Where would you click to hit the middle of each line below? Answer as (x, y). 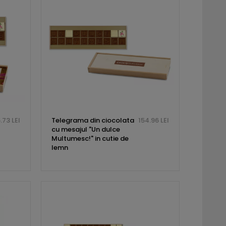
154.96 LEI (153, 121)
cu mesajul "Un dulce (86, 130)
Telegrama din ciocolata (93, 121)
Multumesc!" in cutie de (90, 139)
